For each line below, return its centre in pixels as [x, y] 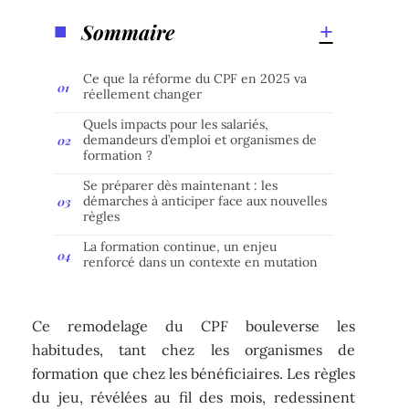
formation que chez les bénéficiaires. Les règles [194, 374]
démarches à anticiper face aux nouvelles [205, 200]
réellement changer [143, 94]
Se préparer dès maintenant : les [181, 185]
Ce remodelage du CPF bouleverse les [194, 326]
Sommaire [128, 31]
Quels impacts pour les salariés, [176, 124]
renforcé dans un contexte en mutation [201, 262]
